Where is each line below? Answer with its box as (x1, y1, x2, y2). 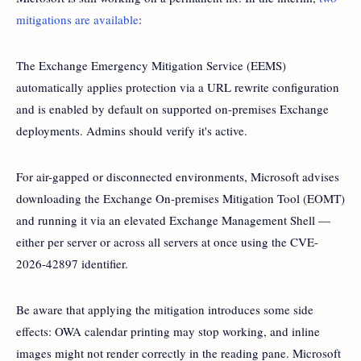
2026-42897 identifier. (16, 255, 128, 272)
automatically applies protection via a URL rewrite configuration (16, 78, 339, 95)
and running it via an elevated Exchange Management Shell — (16, 211, 330, 228)
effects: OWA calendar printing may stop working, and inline (16, 322, 320, 339)
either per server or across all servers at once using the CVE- (16, 233, 318, 250)
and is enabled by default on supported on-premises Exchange (16, 100, 329, 117)
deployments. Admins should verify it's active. (16, 122, 247, 139)
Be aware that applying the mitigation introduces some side (16, 301, 313, 317)
